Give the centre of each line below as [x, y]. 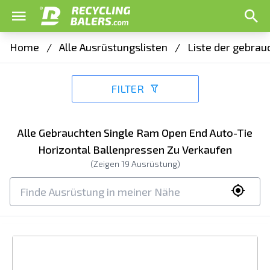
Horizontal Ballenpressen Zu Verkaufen [135, 149]
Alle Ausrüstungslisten [113, 47]
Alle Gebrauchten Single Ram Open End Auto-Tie [135, 133]
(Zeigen [105, 164]
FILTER [127, 89]
